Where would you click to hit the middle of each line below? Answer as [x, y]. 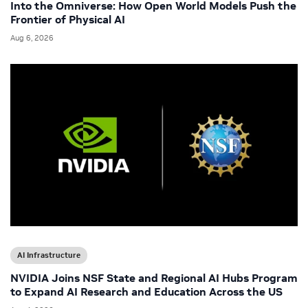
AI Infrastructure [49, 255]
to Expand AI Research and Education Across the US [146, 291]
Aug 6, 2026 [32, 38]
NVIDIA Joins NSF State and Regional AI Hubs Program [154, 277]
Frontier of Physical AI [68, 20]
